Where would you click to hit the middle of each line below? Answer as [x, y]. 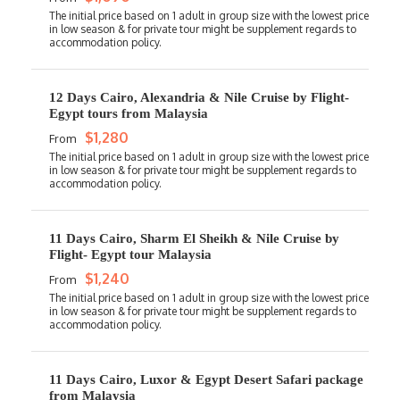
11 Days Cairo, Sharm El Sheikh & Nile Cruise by [194, 239]
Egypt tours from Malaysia [129, 114]
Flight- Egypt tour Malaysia [130, 255]
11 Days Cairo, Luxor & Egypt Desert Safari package [206, 380]
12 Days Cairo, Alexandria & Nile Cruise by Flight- [199, 98]
